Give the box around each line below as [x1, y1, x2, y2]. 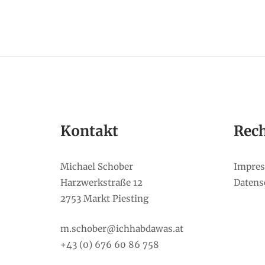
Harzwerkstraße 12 [60, 177, 143, 189]
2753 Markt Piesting [60, 193, 148, 205]
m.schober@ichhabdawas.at [60, 223, 183, 235]
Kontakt [60, 122, 118, 141]
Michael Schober [60, 161, 133, 173]
